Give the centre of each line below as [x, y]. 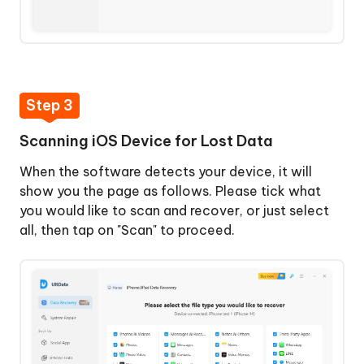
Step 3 [50, 106]
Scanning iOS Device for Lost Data [146, 141]
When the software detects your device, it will [166, 172]
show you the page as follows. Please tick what [170, 191]
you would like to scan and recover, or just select [174, 211]
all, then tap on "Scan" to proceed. [127, 230]
